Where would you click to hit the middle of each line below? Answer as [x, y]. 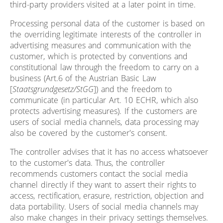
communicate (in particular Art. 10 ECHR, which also [104, 100]
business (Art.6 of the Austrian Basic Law [83, 78]
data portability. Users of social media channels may [104, 206]
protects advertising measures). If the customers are [104, 111]
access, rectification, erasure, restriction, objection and [107, 195]
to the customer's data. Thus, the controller [87, 163]
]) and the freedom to [133, 89]
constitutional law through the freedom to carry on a [104, 67]
